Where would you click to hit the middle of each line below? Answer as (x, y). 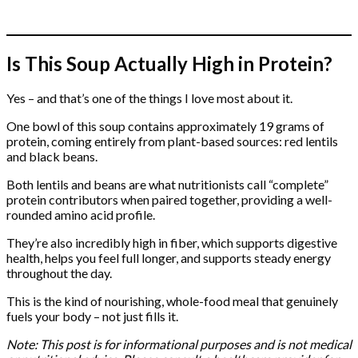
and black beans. (52, 157)
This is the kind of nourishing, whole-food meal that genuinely (172, 301)
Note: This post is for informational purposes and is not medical (179, 344)
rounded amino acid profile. (81, 215)
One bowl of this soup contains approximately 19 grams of (165, 126)
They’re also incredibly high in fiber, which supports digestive (172, 243)
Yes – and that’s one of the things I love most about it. (149, 98)
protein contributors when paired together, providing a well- (169, 200)
